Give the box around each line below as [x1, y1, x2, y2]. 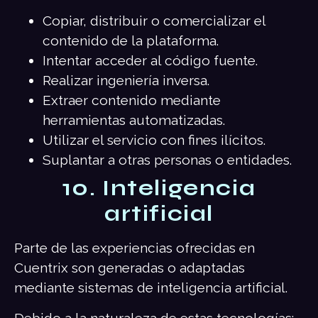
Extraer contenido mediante [43, 92, 221, 109]
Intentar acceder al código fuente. [43, 53, 258, 69]
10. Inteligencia [62, 175, 256, 202]
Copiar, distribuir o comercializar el [43, 13, 265, 29]
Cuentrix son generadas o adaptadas [14, 260, 245, 276]
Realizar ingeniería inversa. [43, 72, 209, 89]
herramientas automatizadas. [43, 112, 225, 128]
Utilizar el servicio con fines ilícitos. [43, 132, 265, 148]
